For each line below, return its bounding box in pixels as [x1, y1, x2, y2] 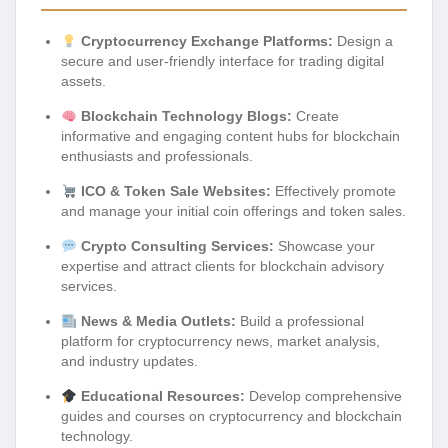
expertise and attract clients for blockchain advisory [61, 258, 384, 275]
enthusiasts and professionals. [61, 148, 253, 165]
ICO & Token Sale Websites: [80, 183, 271, 200]
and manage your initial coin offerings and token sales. [61, 203, 406, 220]
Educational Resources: [80, 388, 245, 405]
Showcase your [273, 238, 375, 255]
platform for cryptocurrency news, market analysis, [61, 333, 380, 350]
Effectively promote [270, 183, 396, 200]
